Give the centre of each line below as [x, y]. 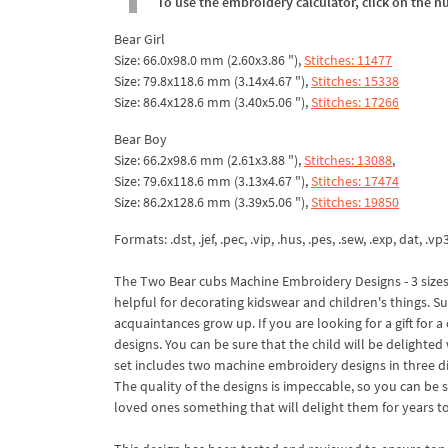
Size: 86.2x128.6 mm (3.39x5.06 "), [212, 201]
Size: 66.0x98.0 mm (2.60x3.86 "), [209, 59]
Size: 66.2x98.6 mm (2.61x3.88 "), [209, 159]
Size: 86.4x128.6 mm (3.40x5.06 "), [212, 101]
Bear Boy [140, 138]
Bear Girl [139, 38]
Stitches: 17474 [355, 180]
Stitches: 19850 [355, 201]
